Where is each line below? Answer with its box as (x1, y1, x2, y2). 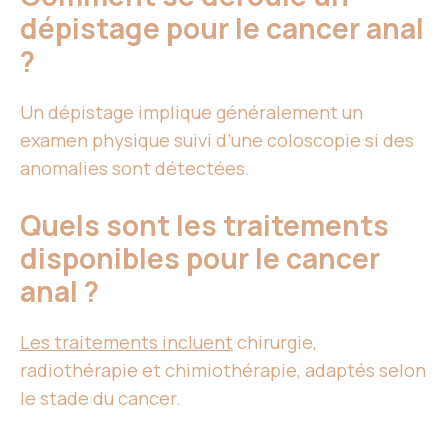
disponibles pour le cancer (20, 239, 380, 278)
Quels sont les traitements (20, 206, 389, 245)
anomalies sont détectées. (20, 156, 250, 181)
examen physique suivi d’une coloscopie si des (20, 128, 414, 153)
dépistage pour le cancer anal (20, 9, 424, 48)
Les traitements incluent (20, 330, 233, 355)
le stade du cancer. (20, 386, 181, 411)
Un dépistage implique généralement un (20, 100, 363, 125)
